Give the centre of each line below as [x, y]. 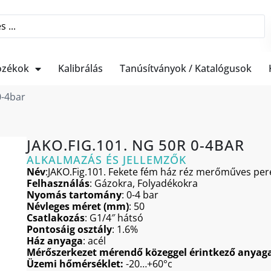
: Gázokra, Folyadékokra [144, 183]
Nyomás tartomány [74, 195]
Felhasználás [58, 183]
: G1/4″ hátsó [114, 218]
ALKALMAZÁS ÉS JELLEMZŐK [106, 160]
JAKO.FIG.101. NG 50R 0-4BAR [135, 145]
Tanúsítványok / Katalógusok [186, 68]
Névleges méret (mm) [78, 206]
